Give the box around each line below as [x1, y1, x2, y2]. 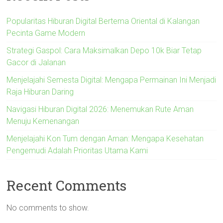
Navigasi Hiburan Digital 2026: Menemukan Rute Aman [6, 104, 194, 114]
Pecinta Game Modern [6, 28, 86, 38]
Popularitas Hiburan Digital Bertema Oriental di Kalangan [6, 16, 200, 26]
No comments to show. [6, 203, 90, 213]
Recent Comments [6, 176, 127, 195]
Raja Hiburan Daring [6, 87, 74, 97]
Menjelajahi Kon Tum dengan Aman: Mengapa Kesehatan [6, 133, 204, 143]
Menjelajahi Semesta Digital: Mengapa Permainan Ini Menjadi [6, 75, 217, 85]
